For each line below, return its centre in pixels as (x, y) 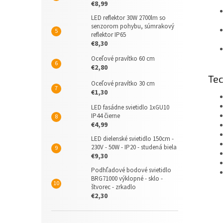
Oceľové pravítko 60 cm (123, 59)
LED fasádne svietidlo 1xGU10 (130, 108)
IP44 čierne (106, 116)
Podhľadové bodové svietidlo (131, 170)
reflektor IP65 (109, 35)
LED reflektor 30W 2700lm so (128, 18)
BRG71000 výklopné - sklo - (127, 179)
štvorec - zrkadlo (113, 187)
